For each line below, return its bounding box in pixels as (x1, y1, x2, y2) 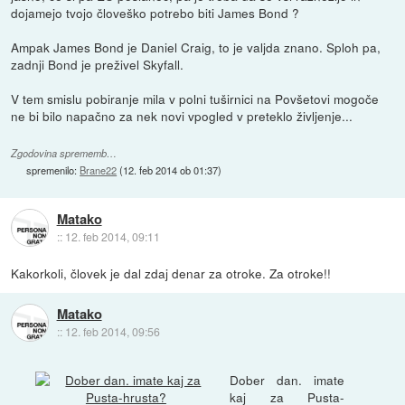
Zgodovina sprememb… (11, 146, 118, 160)
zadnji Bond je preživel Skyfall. (11, 54, 184, 73)
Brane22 (80, 162, 118, 177)
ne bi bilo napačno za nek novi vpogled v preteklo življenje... (11, 106, 353, 125)
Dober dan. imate (230, 371, 345, 390)
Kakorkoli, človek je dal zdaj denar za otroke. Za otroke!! (11, 263, 332, 282)
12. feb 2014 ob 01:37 (123, 162, 219, 177)
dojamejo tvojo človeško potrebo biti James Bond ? (11, 3, 300, 22)
